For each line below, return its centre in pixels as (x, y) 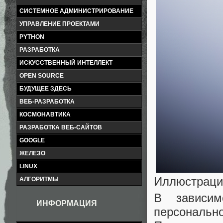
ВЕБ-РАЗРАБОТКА (47, 102)
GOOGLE (32, 140)
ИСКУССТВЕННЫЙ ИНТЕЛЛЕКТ (66, 63)
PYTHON (32, 37)
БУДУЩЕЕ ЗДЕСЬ (46, 89)
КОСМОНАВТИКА (45, 114)
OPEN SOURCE (42, 76)
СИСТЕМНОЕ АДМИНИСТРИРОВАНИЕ (76, 11)
